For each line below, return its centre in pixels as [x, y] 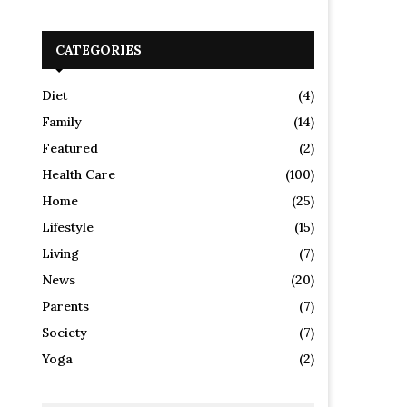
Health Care [79, 174]
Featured [70, 148]
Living [60, 253]
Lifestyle [68, 227]
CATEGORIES [99, 50]
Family [62, 121]
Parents [65, 306]
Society [65, 332]
